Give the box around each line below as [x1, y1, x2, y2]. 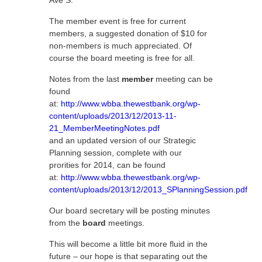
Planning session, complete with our [49, 148, 182, 157]
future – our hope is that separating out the [49, 251, 208, 261]
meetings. [106, 218, 144, 227]
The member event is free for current [49, 16, 186, 26]
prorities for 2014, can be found [49, 160, 166, 170]
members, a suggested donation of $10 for [49, 29, 207, 38]
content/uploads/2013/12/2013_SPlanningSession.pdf [49, 185, 247, 194]
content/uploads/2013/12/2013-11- [49, 111, 177, 120]
